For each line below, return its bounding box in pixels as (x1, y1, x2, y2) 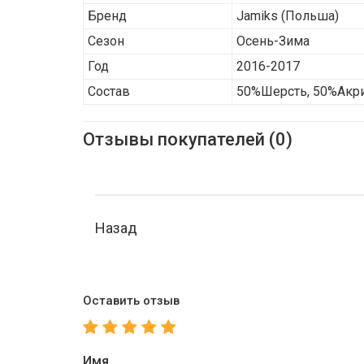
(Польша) (278, 8, 339, 24)
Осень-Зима (236, 33, 310, 49)
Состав (88, 84, 130, 99)
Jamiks (236, 8, 278, 24)
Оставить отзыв (83, 293, 180, 308)
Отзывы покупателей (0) (83, 129, 292, 149)
